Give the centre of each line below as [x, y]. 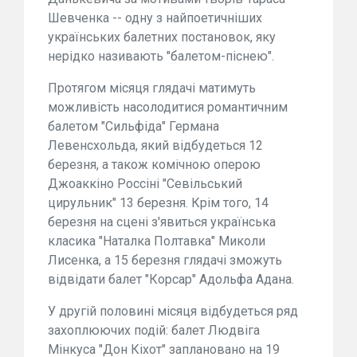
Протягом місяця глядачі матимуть [152, 88]
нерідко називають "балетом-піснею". [161, 56]
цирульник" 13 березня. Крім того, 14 [158, 202]
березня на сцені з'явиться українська [162, 222]
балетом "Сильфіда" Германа [133, 126]
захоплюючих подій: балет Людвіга [154, 330]
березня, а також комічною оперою [154, 164]
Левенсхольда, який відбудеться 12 [155, 145]
